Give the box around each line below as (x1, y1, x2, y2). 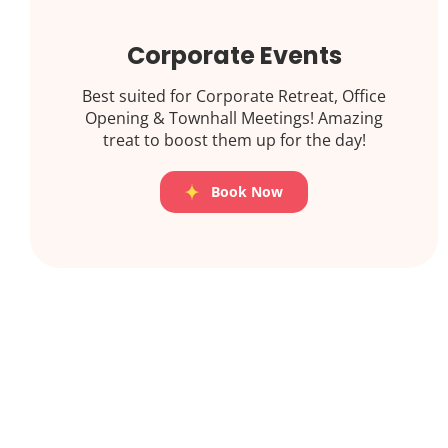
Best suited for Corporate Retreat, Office (82, 84, 386, 107)
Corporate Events (126, 38, 342, 72)
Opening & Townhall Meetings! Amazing (85, 106, 383, 129)
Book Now (210, 181, 283, 201)
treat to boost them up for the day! (102, 128, 366, 151)
